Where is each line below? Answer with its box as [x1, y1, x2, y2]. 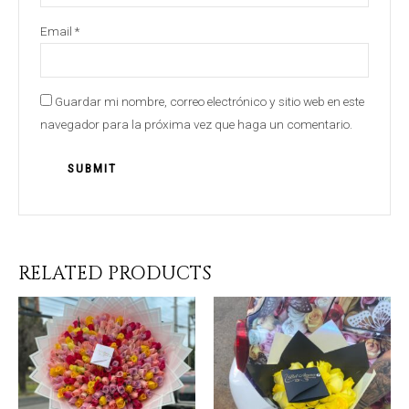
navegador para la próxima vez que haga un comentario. [39, 117, 352, 132]
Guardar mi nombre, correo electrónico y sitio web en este [54, 94, 364, 110]
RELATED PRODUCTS [18, 261, 212, 288]
